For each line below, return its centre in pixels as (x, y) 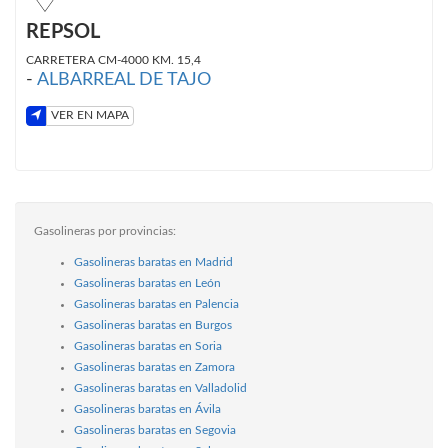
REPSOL (63, 31)
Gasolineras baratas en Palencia (156, 303)
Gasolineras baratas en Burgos (153, 324)
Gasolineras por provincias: (105, 230)
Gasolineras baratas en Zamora (154, 366)
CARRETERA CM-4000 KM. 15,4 (113, 59)
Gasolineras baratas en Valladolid (160, 387)
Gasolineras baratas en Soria (148, 345)
